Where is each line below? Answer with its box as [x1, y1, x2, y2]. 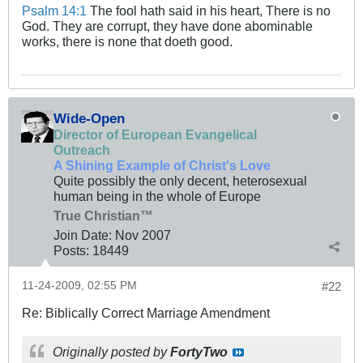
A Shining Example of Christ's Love [53, 158, 271, 173]
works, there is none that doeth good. [22, 34, 233, 49]
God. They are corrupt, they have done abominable [22, 19, 313, 34]
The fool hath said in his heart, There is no [87, 3, 331, 19]
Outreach [53, 143, 110, 158]
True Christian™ [53, 208, 153, 224]
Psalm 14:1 [22, 3, 87, 19]
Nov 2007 [115, 228, 171, 243]
